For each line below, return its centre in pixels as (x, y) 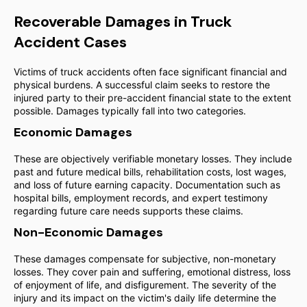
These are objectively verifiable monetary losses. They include (153, 159)
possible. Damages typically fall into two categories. (130, 111)
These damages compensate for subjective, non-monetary (145, 259)
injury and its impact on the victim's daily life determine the (145, 298)
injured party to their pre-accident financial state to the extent (152, 98)
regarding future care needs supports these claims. (128, 211)
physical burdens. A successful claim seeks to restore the (142, 85)
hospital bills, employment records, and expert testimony (141, 198)
